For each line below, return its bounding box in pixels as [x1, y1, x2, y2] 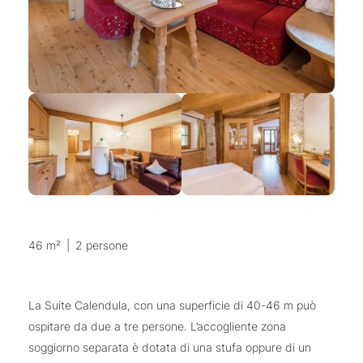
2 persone [75, 237, 128, 252]
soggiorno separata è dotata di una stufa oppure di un [28, 340, 311, 354]
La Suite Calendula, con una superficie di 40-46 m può [28, 297, 316, 312]
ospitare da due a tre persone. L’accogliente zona [28, 318, 286, 333]
